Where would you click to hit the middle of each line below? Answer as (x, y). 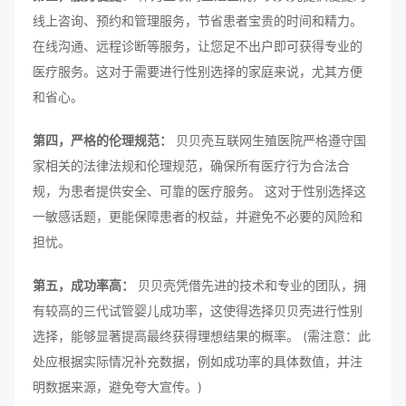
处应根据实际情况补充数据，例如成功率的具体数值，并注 (198, 361)
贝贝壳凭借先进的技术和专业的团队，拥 (250, 285)
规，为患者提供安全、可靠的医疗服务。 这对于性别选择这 (199, 191)
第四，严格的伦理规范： (102, 140)
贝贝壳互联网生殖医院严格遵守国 (269, 140)
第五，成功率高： (83, 285)
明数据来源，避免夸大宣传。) (117, 387)
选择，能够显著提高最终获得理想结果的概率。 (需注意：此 (202, 336)
